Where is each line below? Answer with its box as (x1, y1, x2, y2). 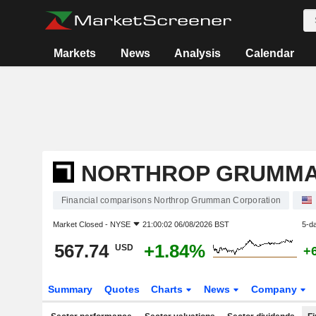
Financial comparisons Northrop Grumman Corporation (61, 195, 281, 205)
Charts (151, 284, 186, 295)
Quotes (104, 284, 140, 295)
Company (251, 284, 300, 295)
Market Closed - (52, 220, 110, 229)
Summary (47, 284, 92, 295)
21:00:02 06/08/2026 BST (142, 220, 229, 229)
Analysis (174, 47, 221, 59)
